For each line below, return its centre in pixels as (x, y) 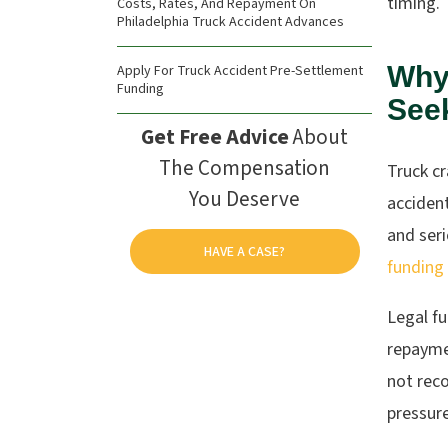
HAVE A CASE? (244, 251)
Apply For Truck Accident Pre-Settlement (240, 71)
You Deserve (244, 199)
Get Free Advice (215, 137)
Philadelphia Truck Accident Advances (230, 22)
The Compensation (244, 168)
